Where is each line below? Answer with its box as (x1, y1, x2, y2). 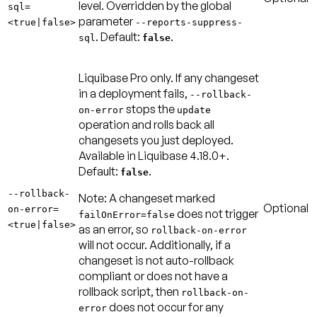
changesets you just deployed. (79, 132, 234, 147)
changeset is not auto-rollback (79, 253, 234, 267)
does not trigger (175, 206, 258, 221)
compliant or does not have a (79, 268, 228, 283)
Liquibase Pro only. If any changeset (79, 70, 259, 85)
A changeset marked (109, 190, 215, 205)
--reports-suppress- (135, 16, 243, 28)
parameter (79, 13, 135, 28)
